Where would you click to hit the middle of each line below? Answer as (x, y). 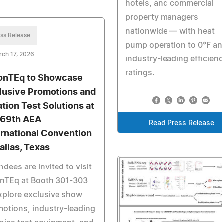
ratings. (140, 73)
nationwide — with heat (170, 31)
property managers (162, 17)
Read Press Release (182, 123)
